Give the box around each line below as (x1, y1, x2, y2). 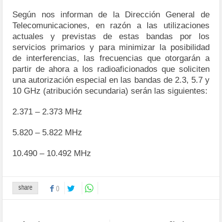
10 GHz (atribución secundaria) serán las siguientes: (12, 86, 208, 96)
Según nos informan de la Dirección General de (12, 9, 210, 19)
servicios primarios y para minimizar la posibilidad (12, 42, 210, 52)
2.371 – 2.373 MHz (12, 107, 83, 116)
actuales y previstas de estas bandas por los (12, 31, 210, 41)
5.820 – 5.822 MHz (12, 127, 83, 137)
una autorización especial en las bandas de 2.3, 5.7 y (12, 75, 210, 85)
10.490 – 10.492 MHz (12, 148, 92, 158)
